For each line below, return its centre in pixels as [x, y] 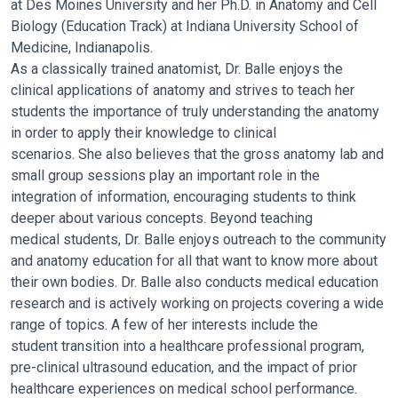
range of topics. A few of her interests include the [164, 325]
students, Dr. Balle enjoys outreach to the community [225, 239]
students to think [304, 197]
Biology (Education [70, 26]
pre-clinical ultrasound [81, 367]
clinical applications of [82, 90]
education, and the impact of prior [254, 367]
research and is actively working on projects [148, 303]
